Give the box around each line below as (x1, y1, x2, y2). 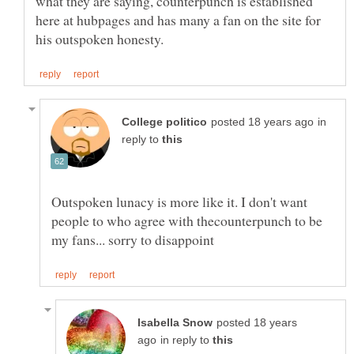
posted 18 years (217, 317, 297, 330)
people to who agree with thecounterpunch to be (51, 211, 322, 231)
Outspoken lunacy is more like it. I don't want (51, 192, 307, 212)
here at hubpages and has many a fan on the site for (36, 9, 321, 29)
